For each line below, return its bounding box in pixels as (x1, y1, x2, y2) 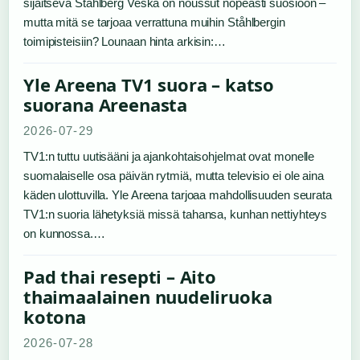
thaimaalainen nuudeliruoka (23, 284, 272, 309)
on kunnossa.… (23, 227, 105, 240)
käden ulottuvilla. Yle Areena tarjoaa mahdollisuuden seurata (23, 188, 332, 202)
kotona (23, 305, 86, 329)
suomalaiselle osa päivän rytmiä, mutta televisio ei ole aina (23, 169, 324, 182)
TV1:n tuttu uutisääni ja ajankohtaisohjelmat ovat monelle (23, 149, 315, 163)
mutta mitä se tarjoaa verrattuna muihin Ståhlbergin (23, 15, 285, 29)
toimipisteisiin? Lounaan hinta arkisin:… (23, 35, 226, 48)
